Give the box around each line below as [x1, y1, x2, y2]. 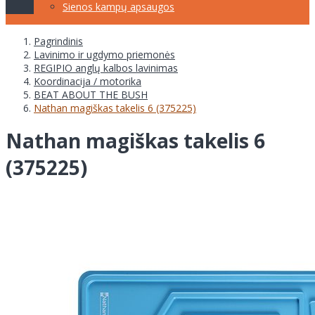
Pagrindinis [34, 34, 83, 48]
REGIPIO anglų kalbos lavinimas [34, 60, 178, 75]
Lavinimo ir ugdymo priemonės [34, 47, 175, 61]
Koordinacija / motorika [34, 74, 141, 88]
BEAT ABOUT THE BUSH [34, 87, 148, 101]
